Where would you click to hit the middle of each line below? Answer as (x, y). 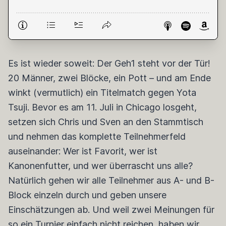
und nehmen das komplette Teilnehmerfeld (97, 136)
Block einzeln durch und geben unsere (87, 195)
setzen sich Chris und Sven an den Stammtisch (106, 122)
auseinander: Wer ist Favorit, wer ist (83, 151)
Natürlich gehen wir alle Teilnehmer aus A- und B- (111, 180)
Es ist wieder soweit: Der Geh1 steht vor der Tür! (109, 63)
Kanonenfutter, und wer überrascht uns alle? (100, 166)
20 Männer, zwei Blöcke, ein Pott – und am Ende (109, 78)
